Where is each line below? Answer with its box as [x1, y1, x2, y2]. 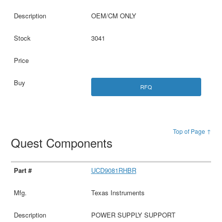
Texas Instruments [91, 188, 145, 198]
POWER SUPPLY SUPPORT [91, 210, 175, 220]
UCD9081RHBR [91, 166, 136, 175]
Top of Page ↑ [172, 127, 211, 136]
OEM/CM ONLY [91, 11, 136, 21]
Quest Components [11, 134, 116, 152]
